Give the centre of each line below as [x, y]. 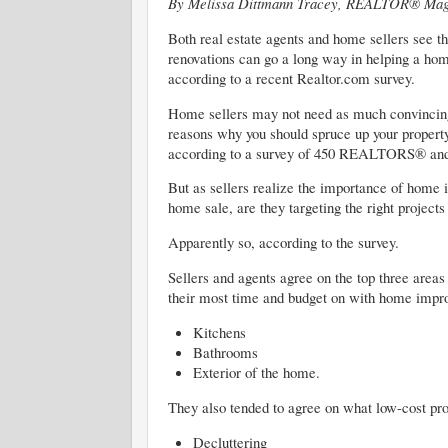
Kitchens [219, 331]
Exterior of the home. [256, 371]
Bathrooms [225, 351]
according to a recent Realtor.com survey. [291, 77]
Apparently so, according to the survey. [283, 242]
